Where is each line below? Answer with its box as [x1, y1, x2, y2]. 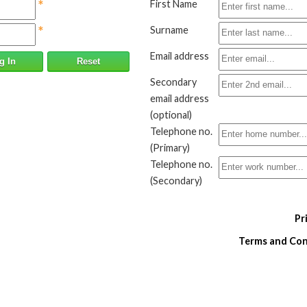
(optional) [150, 109, 192, 121]
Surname [150, 24, 188, 36]
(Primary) [150, 142, 190, 153]
